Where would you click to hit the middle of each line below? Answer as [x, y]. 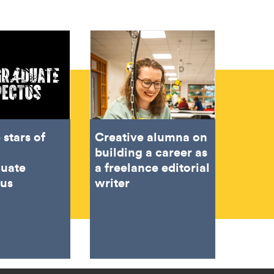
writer [113, 182]
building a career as [151, 151]
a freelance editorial [153, 167]
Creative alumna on [151, 136]
